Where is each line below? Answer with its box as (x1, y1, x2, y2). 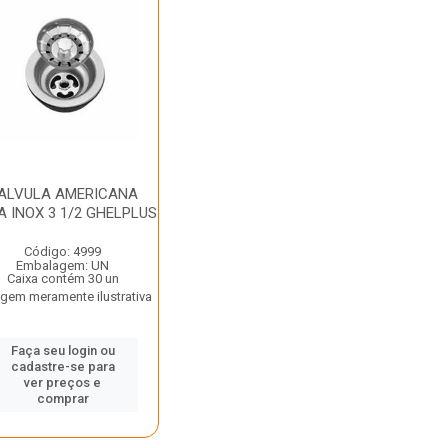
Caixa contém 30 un (6, 271, 119, 286)
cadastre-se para (10, 359, 115, 374)
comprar (36, 391, 89, 406)
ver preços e (24, 375, 102, 390)
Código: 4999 (24, 244, 102, 259)
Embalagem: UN (16, 258, 110, 273)
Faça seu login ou (10, 343, 115, 358)
